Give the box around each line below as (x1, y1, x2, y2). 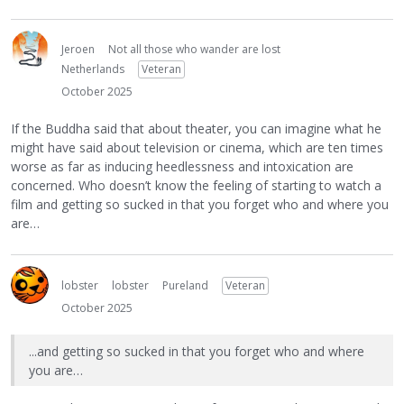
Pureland (162, 277, 208, 293)
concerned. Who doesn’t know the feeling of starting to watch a (11, 176, 381, 194)
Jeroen (61, 41, 95, 58)
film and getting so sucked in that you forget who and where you (11, 195, 389, 213)
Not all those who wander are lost (108, 41, 280, 58)
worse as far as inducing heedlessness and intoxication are (11, 157, 353, 175)
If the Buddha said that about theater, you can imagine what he (11, 119, 381, 137)
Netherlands (61, 61, 124, 78)
